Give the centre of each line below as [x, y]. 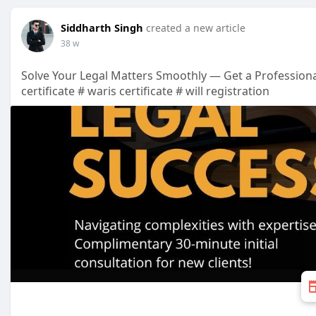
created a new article [196, 28]
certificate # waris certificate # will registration [145, 91]
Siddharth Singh [102, 28]
